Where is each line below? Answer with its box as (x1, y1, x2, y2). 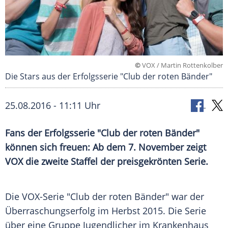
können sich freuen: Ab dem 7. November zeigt (5, 141, 206, 154)
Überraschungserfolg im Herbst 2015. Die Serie (5, 205, 206, 217)
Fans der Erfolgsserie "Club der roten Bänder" (5, 127, 199, 139)
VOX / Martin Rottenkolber (140, 61, 223, 70)
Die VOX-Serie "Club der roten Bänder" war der (5, 190, 204, 203)
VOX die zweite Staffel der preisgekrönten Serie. (5, 155, 208, 168)
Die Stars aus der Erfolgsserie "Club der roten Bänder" (5, 71, 212, 82)
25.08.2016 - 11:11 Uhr (5, 99, 100, 112)
